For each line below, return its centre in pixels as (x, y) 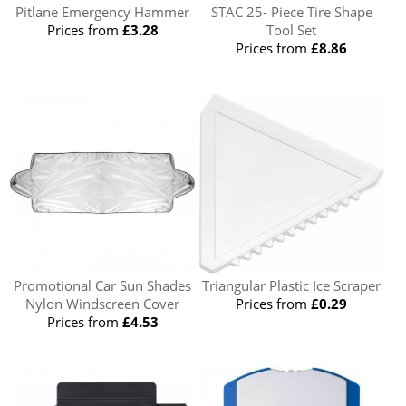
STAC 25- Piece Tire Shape (291, 11)
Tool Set (292, 29)
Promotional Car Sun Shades (103, 285)
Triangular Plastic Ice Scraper (292, 285)
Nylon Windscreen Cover (103, 303)
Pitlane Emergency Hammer (103, 11)
